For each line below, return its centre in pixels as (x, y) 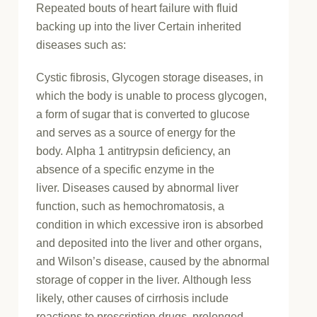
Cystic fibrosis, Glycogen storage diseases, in (150, 78)
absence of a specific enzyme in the (126, 170)
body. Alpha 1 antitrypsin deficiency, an (134, 151)
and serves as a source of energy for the (136, 133)
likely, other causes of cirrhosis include (133, 299)
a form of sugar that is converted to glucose (143, 115)
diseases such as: (81, 45)
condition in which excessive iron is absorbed (150, 225)
